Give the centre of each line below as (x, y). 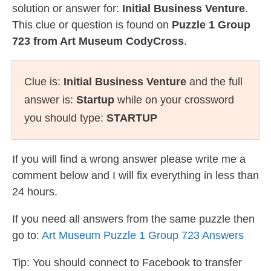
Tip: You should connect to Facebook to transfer (127, 263)
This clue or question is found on (92, 25)
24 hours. (35, 192)
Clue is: (44, 82)
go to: (27, 235)
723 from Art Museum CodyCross (98, 41)
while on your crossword (174, 100)
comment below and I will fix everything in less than (135, 175)
